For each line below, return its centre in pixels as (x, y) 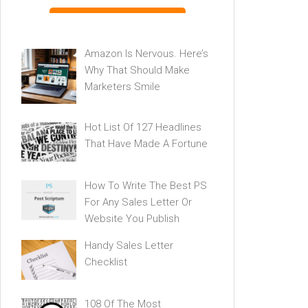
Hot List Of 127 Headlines (143, 127)
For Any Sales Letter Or (138, 202)
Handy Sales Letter (129, 245)
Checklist (106, 262)
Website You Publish (132, 218)
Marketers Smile (122, 87)
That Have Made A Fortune (146, 144)
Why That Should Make (137, 70)
